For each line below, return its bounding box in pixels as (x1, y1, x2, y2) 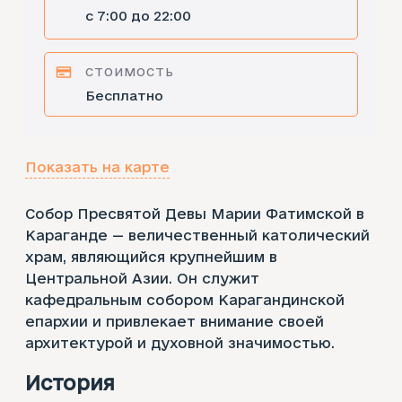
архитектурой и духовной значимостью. (25, 335, 335, 352)
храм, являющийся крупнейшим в (25, 249, 277, 266)
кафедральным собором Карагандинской (25, 292, 345, 309)
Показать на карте (25, 159, 170, 176)
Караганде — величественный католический (25, 227, 370, 244)
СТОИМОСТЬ (84, 65, 174, 78)
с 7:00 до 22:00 (84, 8, 191, 24)
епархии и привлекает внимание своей (25, 313, 324, 330)
